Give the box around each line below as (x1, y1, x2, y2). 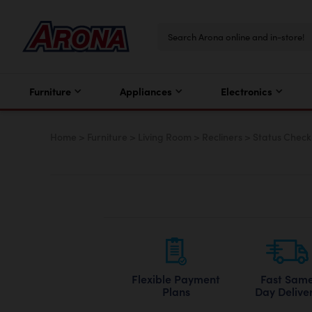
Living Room (138, 130, 192, 143)
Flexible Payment (132, 271, 221, 286)
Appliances (120, 84, 173, 98)
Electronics (221, 84, 273, 98)
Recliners (202, 130, 242, 143)
